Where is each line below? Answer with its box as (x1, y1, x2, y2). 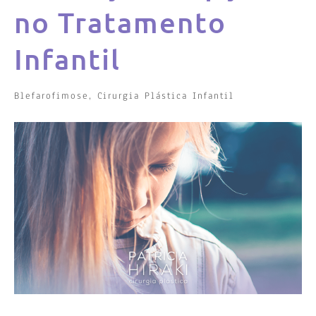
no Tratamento (14, 5, 227, 39)
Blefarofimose (14, 90, 90, 102)
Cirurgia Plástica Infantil (97, 90, 235, 102)
